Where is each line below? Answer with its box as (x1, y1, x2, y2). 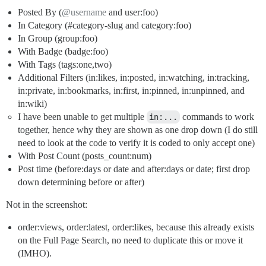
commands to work (180, 112, 254, 122)
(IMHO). (18, 248, 52, 259)
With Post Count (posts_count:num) (18, 151, 151, 161)
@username (62, 7, 106, 18)
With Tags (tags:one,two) (18, 59, 112, 70)
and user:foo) (106, 7, 158, 18)
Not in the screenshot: (6, 199, 87, 210)
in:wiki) (18, 99, 47, 109)
